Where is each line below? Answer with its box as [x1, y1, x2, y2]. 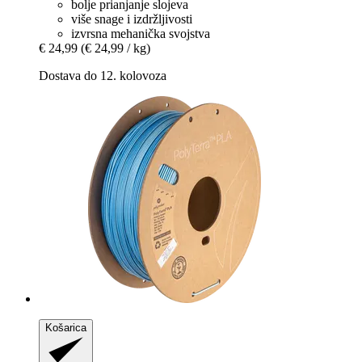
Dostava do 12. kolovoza [39, 69, 166, 83]
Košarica [45, 322, 86, 335]
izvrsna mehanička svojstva [71, 27, 210, 41]
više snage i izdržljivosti [71, 12, 192, 27]
